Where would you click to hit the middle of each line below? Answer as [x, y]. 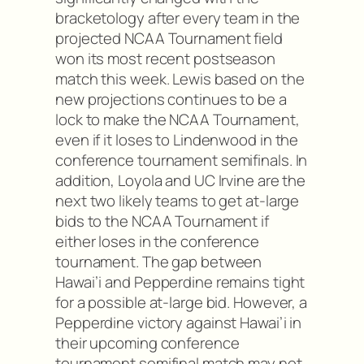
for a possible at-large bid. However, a [182, 303]
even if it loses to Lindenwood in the [177, 140]
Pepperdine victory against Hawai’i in [179, 323]
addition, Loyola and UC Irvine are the [181, 181]
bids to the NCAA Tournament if [162, 221]
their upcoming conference [147, 343]
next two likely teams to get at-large [178, 201]
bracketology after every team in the [178, 18]
